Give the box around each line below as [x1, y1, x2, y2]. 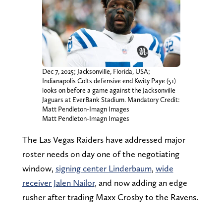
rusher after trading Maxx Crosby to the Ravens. [22, 191, 198, 202]
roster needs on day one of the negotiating [22, 148, 179, 159]
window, [22, 163, 55, 173]
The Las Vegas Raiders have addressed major [22, 134, 185, 145]
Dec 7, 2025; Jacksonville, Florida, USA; [42, 67, 150, 75]
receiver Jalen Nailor [22, 177, 95, 188]
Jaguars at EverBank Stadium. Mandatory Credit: [42, 95, 180, 104]
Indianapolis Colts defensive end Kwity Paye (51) [42, 76, 176, 85]
